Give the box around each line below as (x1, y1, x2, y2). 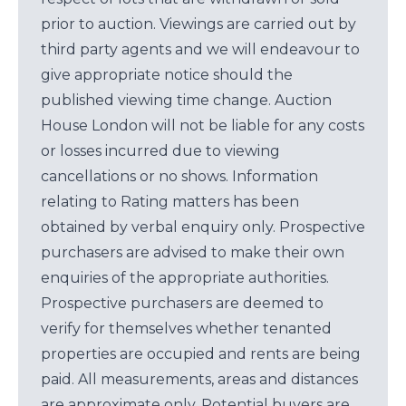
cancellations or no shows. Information (41, 168, 318, 185)
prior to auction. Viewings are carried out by (41, 15, 356, 33)
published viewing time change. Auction (41, 92, 332, 109)
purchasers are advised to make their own (41, 244, 344, 261)
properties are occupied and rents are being (41, 345, 361, 362)
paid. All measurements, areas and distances (41, 371, 358, 388)
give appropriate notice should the (41, 66, 293, 83)
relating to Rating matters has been (41, 193, 299, 210)
